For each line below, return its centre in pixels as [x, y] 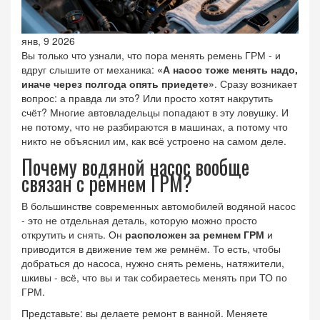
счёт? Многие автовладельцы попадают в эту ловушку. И [155, 112]
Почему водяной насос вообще [135, 167]
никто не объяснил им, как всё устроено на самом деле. [154, 141]
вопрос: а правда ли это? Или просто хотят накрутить [147, 98]
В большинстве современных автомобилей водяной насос [159, 206]
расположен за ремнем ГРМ [195, 235]
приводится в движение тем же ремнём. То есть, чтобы [151, 249]
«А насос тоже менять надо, [227, 70]
